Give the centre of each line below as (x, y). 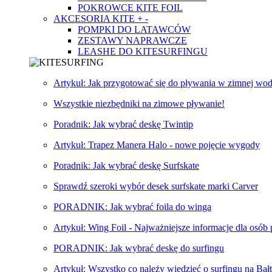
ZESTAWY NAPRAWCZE (132, 40)
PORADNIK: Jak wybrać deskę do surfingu (139, 248)
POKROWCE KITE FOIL (130, 8)
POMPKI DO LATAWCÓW (134, 29)
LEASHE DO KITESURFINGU (143, 51)
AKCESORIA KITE (95, 19)
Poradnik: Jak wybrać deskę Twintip (123, 124)
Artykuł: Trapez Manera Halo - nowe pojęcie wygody (157, 145)
